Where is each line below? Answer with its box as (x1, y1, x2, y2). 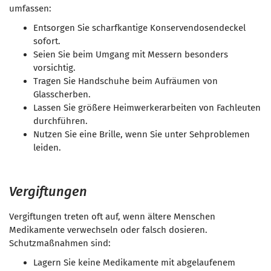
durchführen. (33, 116, 88, 126)
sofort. (33, 36, 60, 47)
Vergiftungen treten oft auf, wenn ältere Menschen (9, 211, 215, 222)
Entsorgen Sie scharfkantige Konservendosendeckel (33, 22, 246, 33)
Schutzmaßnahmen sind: (9, 238, 111, 249)
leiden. (33, 142, 61, 153)
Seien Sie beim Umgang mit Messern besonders (33, 49, 228, 60)
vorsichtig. (33, 62, 76, 73)
